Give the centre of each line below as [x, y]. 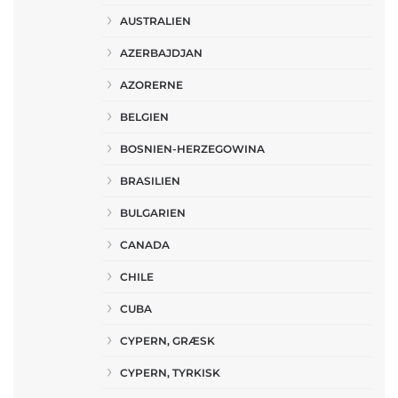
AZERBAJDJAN [161, 53]
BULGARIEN [153, 213]
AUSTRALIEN [155, 21]
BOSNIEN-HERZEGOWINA [192, 149]
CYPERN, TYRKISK [170, 373]
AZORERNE [151, 85]
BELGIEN [144, 117]
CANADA [145, 245]
